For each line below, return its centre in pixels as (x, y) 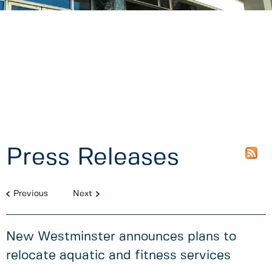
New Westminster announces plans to (121, 237)
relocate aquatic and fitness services (118, 256)
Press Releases (93, 158)
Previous (31, 193)
